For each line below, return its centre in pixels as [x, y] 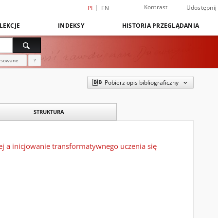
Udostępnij [201, 8]
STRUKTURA [49, 112]
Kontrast [156, 7]
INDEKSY [71, 26]
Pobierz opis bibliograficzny [142, 82]
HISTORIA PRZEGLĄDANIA [160, 26]
